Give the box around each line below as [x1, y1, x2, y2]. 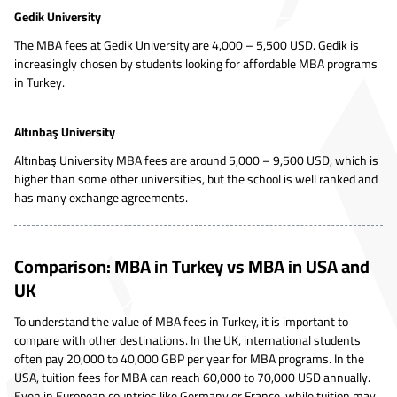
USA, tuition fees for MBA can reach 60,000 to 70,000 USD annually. [14, 366, 370, 390]
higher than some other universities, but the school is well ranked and [14, 167, 378, 191]
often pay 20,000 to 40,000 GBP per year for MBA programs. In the [14, 347, 364, 371]
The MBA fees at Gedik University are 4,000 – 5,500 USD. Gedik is [14, 33, 359, 57]
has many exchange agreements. [14, 185, 188, 209]
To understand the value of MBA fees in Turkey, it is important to [14, 310, 348, 334]
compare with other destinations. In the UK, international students [14, 329, 361, 353]
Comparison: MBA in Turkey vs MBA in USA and [14, 250, 370, 284]
